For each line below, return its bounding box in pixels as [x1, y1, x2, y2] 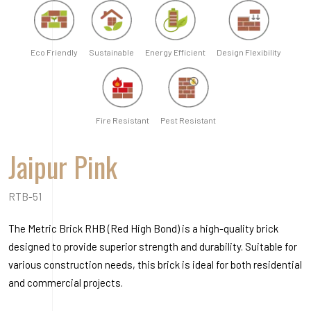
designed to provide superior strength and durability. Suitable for [8, 62, 297, 75]
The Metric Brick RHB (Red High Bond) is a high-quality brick [8, 44, 278, 57]
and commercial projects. [8, 98, 123, 111]
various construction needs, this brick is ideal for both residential [8, 80, 302, 93]
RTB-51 [8, 12, 42, 25]
